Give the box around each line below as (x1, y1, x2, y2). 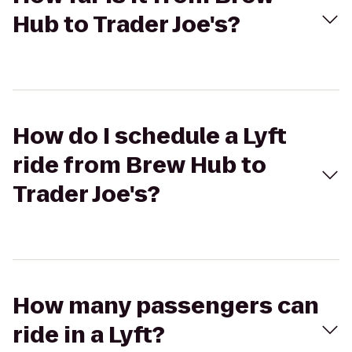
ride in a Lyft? (13, 320, 165, 350)
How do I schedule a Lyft (13, 121, 287, 152)
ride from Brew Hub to (13, 150, 266, 181)
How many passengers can (13, 291, 319, 321)
